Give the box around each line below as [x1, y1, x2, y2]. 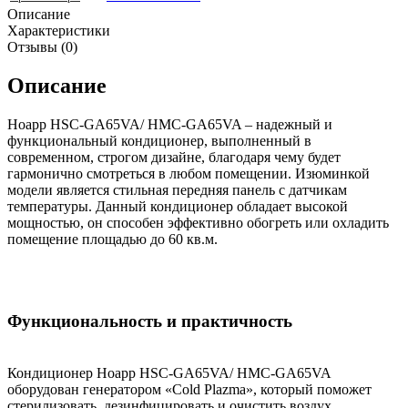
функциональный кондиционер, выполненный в [7, 132, 311, 148]
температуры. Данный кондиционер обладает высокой [7, 198, 348, 214]
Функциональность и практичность [7, 311, 292, 331]
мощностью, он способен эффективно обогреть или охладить [7, 214, 389, 230]
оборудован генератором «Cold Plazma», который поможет [7, 382, 372, 398]
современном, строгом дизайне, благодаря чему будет [7, 148, 341, 165]
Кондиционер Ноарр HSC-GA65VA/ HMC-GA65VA [7, 365, 331, 382]
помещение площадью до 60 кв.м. [7, 230, 218, 247]
